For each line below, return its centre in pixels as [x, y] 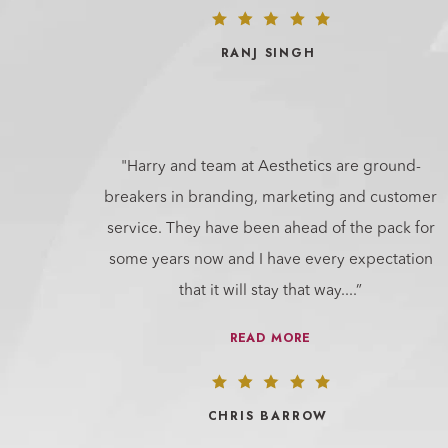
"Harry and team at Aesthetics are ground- [270, 166]
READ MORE [270, 337]
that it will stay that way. [262, 290]
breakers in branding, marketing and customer [270, 197]
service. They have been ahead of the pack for [270, 228]
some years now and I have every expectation [270, 259]
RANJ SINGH [268, 52]
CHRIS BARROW [268, 415]
